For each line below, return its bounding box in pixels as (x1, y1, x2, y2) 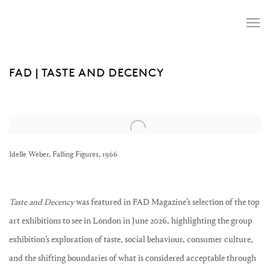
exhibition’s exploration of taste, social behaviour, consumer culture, (9, 234, 253, 245)
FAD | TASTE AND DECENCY (9, 65, 164, 80)
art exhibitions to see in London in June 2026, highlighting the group (9, 216, 253, 226)
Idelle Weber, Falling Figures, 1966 (9, 149, 118, 159)
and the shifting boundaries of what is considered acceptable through (9, 253, 256, 263)
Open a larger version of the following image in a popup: (9, 119, 210, 130)
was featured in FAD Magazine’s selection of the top (74, 197, 260, 207)
